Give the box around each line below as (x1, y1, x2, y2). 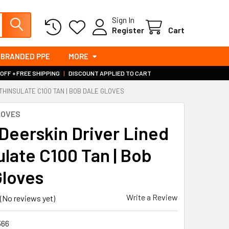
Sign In (112, 14, 134, 25)
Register (112, 25, 144, 35)
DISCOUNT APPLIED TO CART (67, 70, 151, 77)
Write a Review (126, 192, 178, 202)
